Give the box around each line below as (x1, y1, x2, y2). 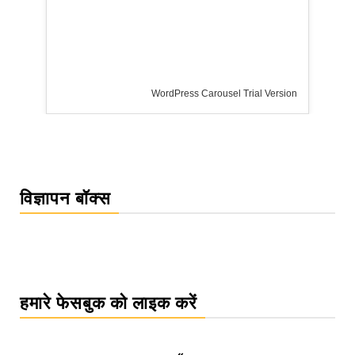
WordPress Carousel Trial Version (13, 88, 160, 100)
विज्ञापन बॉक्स (20, 188, 111, 210)
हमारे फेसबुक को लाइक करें (20, 292, 197, 315)
